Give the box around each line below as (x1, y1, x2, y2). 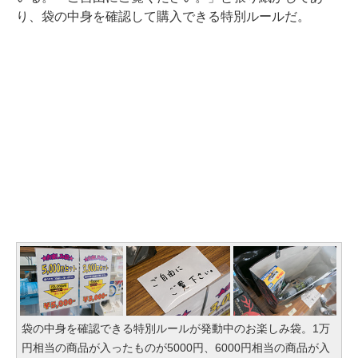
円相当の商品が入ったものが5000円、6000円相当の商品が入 (22, 340, 330, 354)
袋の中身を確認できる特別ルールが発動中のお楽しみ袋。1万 (22, 321, 330, 335)
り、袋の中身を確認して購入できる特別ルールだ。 (16, 10, 310, 24)
